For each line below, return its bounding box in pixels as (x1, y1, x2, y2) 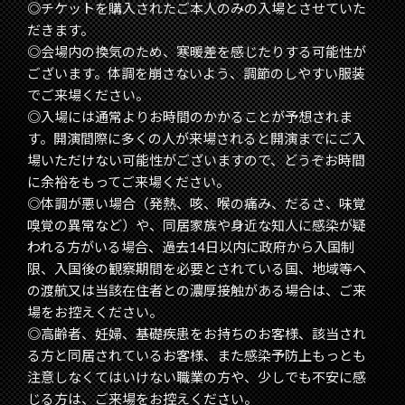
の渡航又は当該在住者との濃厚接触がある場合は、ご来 (27, 282, 366, 299)
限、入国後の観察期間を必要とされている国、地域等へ (27, 260, 366, 278)
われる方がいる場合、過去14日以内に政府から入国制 (27, 239, 354, 256)
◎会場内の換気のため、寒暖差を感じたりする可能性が (27, 43, 366, 61)
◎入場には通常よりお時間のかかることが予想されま (27, 108, 353, 126)
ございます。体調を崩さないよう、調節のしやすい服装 (27, 65, 365, 82)
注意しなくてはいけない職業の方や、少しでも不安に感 (27, 369, 366, 386)
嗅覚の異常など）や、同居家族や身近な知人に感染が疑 (27, 217, 366, 234)
